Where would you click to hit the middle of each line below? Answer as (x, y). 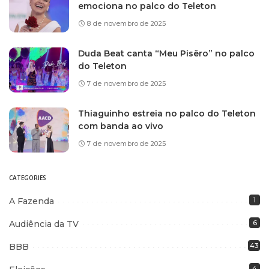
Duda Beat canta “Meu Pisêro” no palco (166, 54)
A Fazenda (32, 201)
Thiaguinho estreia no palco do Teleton (167, 114)
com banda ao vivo (121, 126)
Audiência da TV (44, 224)
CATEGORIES (28, 177)
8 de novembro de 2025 (127, 24)
